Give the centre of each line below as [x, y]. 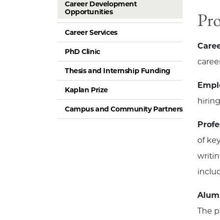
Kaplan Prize [86, 90]
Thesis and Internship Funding [118, 70]
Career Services [91, 32]
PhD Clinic [82, 51]
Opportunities [89, 12]
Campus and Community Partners [124, 109]
